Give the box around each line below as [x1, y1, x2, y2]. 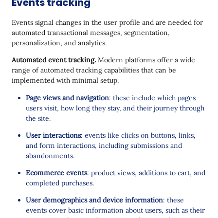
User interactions [26, 130, 81, 140]
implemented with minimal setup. [12, 75, 121, 85]
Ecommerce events [26, 168, 87, 177]
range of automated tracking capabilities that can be [12, 65, 176, 74]
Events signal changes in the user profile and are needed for [12, 18, 203, 27]
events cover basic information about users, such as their [26, 205, 205, 215]
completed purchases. [26, 178, 94, 187]
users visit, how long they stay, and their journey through [26, 103, 204, 112]
